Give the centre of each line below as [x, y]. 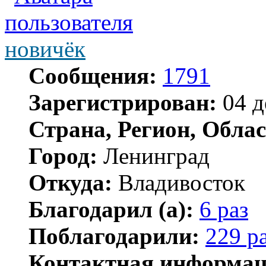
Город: [63, 156]
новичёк [45, 49]
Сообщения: [93, 75]
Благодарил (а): [111, 209]
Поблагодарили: [114, 236]
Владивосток [179, 182]
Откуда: [70, 182]
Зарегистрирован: [123, 102]
